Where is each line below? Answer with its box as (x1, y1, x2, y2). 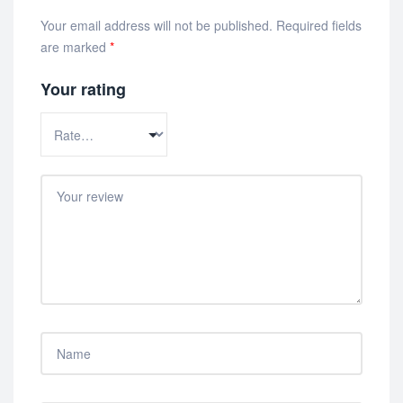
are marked (40, 38, 110, 57)
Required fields (276, 16, 362, 35)
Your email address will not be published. (40, 16, 273, 35)
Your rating (40, 77, 126, 102)
